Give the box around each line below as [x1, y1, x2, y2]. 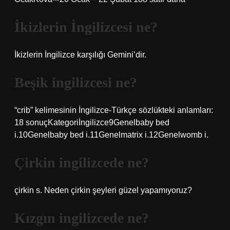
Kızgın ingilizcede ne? [14, 210, 149, 226]
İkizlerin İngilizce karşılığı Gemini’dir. [14, 50, 146, 59]
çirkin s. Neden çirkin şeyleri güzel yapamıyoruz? [14, 186, 192, 195]
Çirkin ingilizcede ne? [14, 155, 149, 170]
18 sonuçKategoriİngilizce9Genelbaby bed [14, 118, 169, 127]
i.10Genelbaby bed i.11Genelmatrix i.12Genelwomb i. [14, 130, 208, 139]
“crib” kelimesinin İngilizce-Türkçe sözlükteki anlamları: [14, 106, 213, 114]
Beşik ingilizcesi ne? [14, 74, 137, 90]
